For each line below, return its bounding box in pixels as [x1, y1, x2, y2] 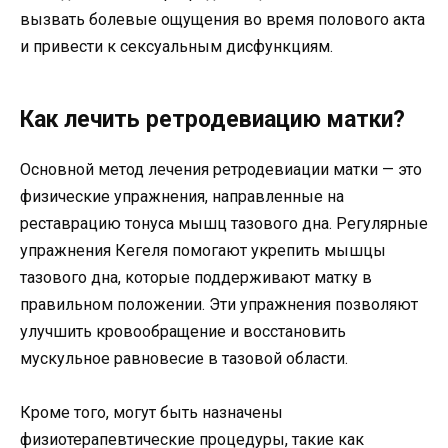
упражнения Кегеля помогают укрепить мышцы [20, 241, 386, 261]
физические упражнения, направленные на [20, 187, 344, 207]
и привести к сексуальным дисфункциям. [20, 37, 333, 57]
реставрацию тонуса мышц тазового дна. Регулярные [20, 214, 428, 234]
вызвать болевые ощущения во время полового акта [20, 10, 425, 30]
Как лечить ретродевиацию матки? [20, 106, 405, 134]
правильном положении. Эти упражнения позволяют [20, 295, 418, 315]
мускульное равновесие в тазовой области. [20, 349, 348, 369]
